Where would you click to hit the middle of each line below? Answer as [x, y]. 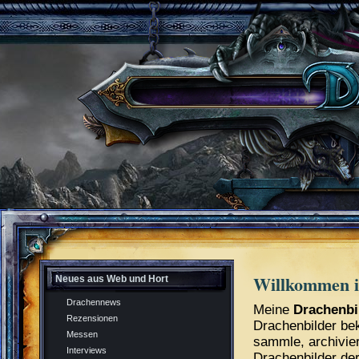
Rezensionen [92, 318]
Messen [82, 334]
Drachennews [94, 302]
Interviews [87, 350]
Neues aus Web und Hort [112, 279]
